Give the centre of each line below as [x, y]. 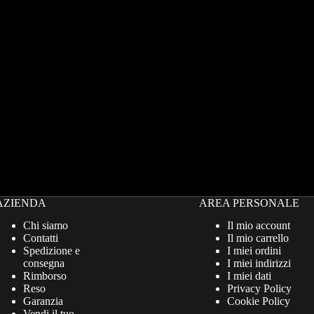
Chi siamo [46, 226]
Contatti [41, 238]
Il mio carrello [258, 238]
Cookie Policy [259, 301]
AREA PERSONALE [249, 203]
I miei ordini [254, 251]
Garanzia [43, 301]
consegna [44, 264]
